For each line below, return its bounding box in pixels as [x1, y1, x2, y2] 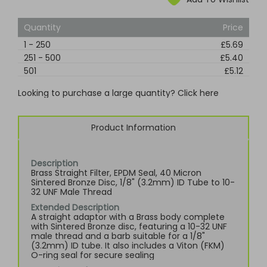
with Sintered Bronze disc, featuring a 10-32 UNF [31, 221, 227, 232]
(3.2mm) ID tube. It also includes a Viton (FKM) [31, 240, 225, 252]
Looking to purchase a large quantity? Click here [18, 87, 219, 99]
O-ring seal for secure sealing [31, 249, 154, 261]
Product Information [91, 122, 176, 133]
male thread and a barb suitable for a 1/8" [31, 230, 205, 242]
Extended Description [31, 201, 119, 213]
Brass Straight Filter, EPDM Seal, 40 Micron [31, 167, 201, 179]
